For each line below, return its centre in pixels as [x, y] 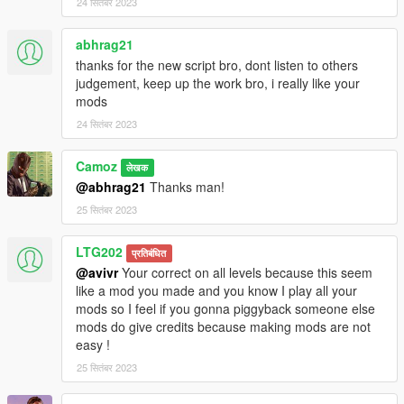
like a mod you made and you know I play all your [216, 290]
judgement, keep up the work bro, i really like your [218, 83]
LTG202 [99, 251]
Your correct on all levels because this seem [245, 272]
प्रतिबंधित [149, 252]
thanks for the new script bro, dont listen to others [217, 64]
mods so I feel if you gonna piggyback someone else [225, 308]
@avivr [97, 272]
